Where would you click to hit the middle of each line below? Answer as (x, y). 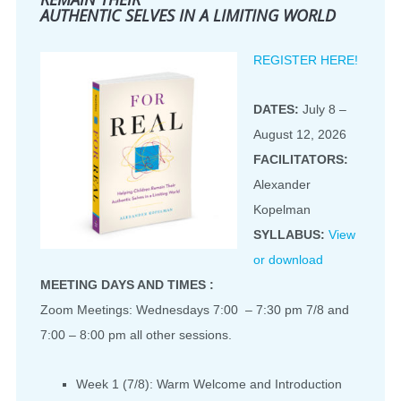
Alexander (282, 184)
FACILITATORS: (301, 159)
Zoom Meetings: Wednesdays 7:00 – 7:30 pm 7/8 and (195, 309)
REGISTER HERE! (306, 60)
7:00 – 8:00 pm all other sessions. (136, 334)
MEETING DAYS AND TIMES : (127, 284)
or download (288, 259)
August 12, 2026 (300, 134)
